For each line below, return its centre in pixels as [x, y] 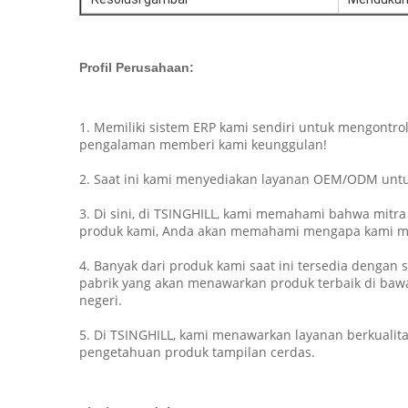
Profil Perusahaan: [137, 67]
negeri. [101, 300]
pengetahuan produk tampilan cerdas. [197, 352]
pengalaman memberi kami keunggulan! [203, 144]
